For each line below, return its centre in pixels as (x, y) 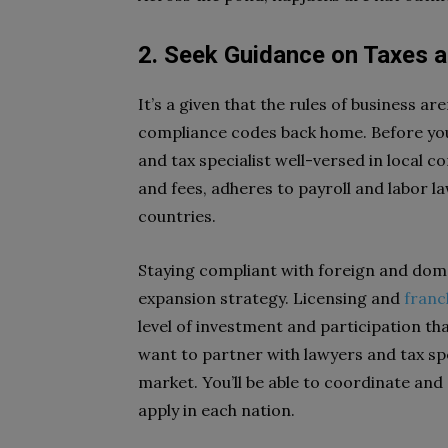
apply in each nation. (216, 410)
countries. (177, 216)
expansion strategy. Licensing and (271, 298)
